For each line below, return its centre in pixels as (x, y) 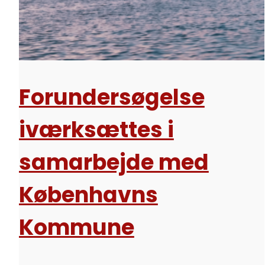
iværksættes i (96, 130)
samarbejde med (114, 163)
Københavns (88, 195)
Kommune (76, 228)
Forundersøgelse (112, 98)
